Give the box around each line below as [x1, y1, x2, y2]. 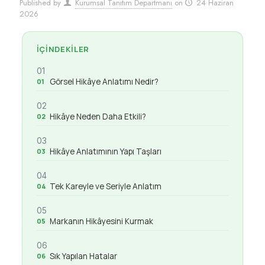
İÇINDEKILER [36, 44, 89, 54]
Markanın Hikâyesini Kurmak [49, 216, 153, 227]
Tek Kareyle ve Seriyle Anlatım [49, 181, 161, 192]
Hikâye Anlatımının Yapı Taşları [49, 146, 161, 157]
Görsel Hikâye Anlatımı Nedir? [49, 76, 159, 87]
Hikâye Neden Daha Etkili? [49, 111, 146, 122]
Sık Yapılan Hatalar [49, 251, 117, 261]
